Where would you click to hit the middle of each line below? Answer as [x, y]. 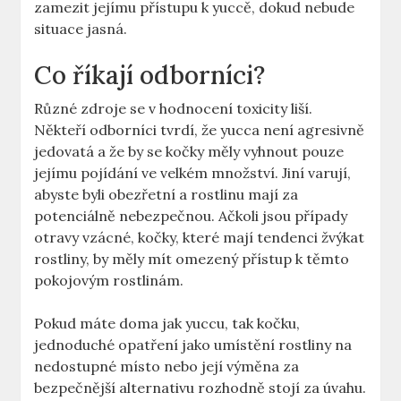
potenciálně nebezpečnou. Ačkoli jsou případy [191, 216]
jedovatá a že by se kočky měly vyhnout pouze [189, 152]
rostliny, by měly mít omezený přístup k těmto [192, 259]
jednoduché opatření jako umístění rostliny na [193, 345]
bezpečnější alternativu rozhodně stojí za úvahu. [200, 388]
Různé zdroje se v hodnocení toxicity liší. [174, 109]
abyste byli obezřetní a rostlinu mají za [166, 195]
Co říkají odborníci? [150, 76]
